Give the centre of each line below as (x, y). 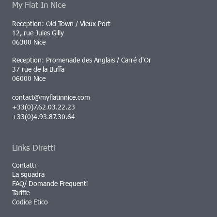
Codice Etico (30, 202)
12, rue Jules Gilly (38, 33)
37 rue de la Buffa (38, 69)
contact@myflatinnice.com (51, 97)
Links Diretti (34, 147)
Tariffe (21, 193)
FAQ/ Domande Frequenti (50, 183)
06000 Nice (29, 78)
